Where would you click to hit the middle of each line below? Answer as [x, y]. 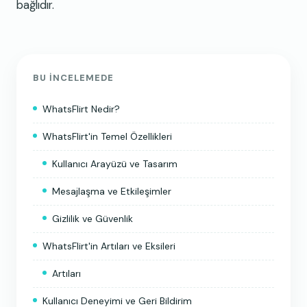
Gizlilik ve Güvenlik [93, 218]
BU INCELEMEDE [74, 77]
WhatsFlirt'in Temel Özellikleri [107, 136]
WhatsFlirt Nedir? [81, 109]
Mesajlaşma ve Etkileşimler [112, 191]
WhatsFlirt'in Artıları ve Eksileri [109, 246]
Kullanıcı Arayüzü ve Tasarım [115, 163]
